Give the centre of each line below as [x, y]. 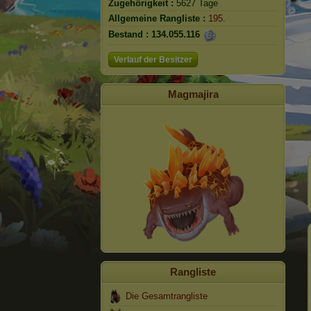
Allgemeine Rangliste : [157, 18]
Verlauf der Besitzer [153, 60]
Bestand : [128, 35]
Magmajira [193, 94]
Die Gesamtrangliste [167, 296]
